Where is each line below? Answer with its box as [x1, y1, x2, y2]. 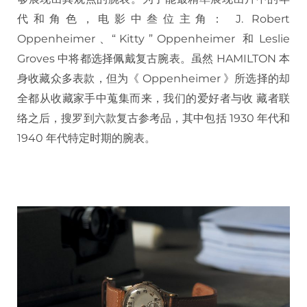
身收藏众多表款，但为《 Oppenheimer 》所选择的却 [17, 71, 290, 85]
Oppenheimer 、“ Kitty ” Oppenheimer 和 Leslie [17, 32, 290, 45]
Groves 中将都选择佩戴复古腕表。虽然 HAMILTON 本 [17, 51, 290, 65]
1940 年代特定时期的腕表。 [17, 131, 156, 145]
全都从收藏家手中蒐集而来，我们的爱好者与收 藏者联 [17, 91, 290, 105]
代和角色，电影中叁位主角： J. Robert [17, 12, 290, 25]
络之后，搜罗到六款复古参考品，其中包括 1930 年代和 [17, 111, 290, 125]
